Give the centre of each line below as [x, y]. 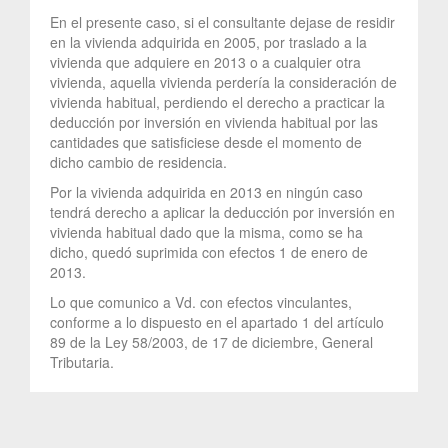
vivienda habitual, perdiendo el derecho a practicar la [217, 101]
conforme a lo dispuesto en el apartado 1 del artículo [217, 321]
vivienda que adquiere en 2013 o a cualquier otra [205, 61]
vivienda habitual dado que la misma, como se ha [206, 231]
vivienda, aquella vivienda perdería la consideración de [223, 81]
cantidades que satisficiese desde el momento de [206, 141]
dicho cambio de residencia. [138, 161]
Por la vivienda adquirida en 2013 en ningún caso [206, 191]
